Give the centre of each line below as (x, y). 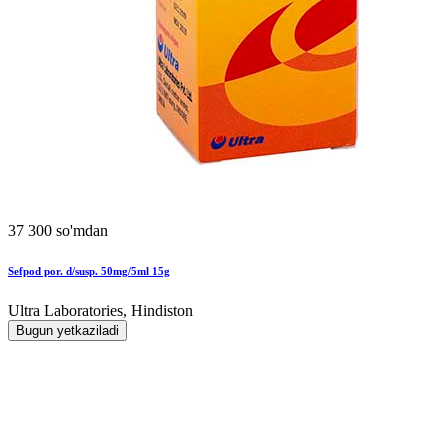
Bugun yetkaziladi (67, 330)
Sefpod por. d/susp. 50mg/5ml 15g (89, 270)
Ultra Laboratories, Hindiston (100, 310)
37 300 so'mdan (58, 230)
